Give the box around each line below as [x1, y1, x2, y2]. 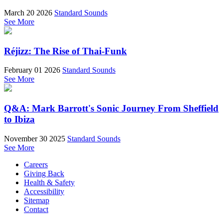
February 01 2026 [4, 66, 60, 75]
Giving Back [24, 169, 64, 178]
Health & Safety [24, 178, 75, 187]
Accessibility [24, 187, 64, 196]
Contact [24, 205, 48, 214]
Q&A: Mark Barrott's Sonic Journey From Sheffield [4, 103, 219, 114]
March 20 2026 [4, 8, 52, 17]
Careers [24, 160, 48, 169]
